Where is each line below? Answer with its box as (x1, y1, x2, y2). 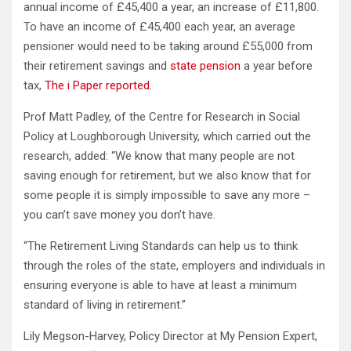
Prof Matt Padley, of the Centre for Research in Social (24, 110, 300, 124)
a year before (241, 59, 313, 73)
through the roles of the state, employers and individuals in (24, 259, 325, 273)
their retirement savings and (24, 59, 170, 73)
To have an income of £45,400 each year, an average (24, 20, 295, 34)
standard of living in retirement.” (24, 298, 186, 312)
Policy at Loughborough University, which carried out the (24, 129, 311, 143)
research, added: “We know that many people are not (24, 149, 295, 163)
